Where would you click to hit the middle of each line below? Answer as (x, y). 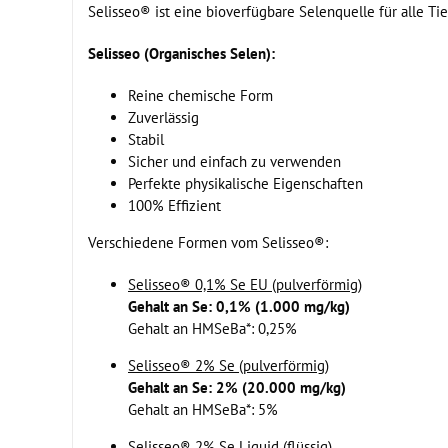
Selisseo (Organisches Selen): (181, 53)
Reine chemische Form (200, 95)
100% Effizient (174, 205)
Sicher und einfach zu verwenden (234, 161)
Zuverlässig (163, 117)
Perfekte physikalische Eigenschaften (245, 183)
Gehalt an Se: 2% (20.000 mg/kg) (237, 387)
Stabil (146, 139)
